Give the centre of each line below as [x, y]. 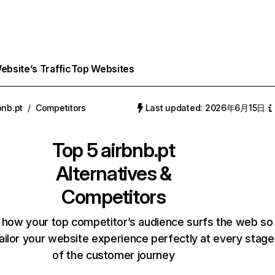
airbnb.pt [138, 150]
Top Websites [103, 69]
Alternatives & [113, 173]
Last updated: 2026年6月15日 [205, 108]
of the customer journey [114, 255]
